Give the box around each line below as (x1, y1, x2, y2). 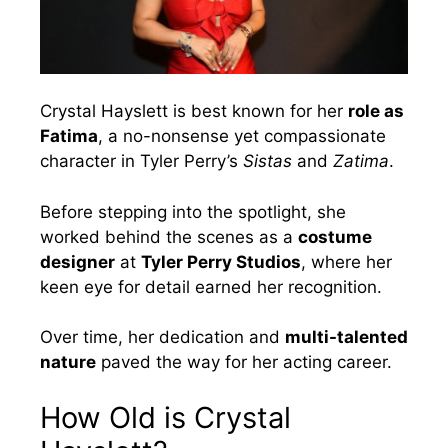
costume (298, 226, 372, 247)
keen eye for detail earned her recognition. (40, 276, 382, 297)
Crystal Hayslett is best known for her (40, 101, 348, 122)
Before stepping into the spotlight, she (40, 201, 346, 222)
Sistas (243, 151, 292, 172)
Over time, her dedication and (40, 327, 285, 348)
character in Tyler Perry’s (40, 151, 243, 172)
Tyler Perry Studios (141, 251, 301, 272)
